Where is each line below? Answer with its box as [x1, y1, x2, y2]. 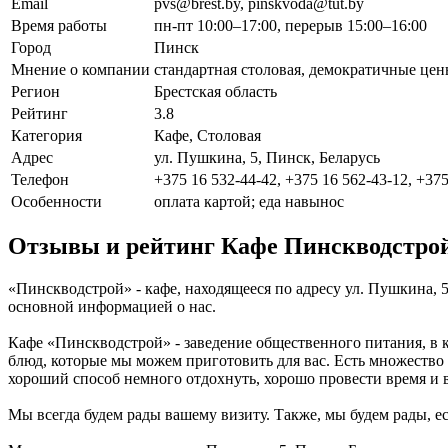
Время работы [11, 16, 107, 34]
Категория [11, 126, 82, 144]
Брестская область [154, 82, 277, 100]
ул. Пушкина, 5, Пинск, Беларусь [154, 148, 380, 166]
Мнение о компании [11, 60, 150, 78]
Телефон [11, 170, 69, 188]
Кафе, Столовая [154, 126, 261, 144]
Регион [11, 82, 60, 100]
